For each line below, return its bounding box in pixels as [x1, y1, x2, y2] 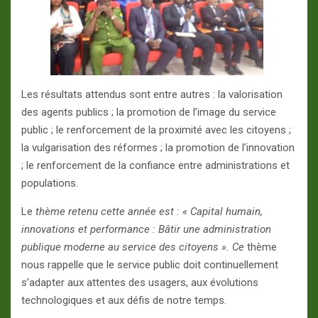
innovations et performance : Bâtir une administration [21, 223, 271, 236]
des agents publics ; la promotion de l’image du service [21, 106, 276, 119]
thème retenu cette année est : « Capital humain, [35, 205, 263, 219]
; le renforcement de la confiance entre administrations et [21, 159, 290, 172]
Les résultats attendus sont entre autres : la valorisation [21, 88, 283, 102]
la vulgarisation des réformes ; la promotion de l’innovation [21, 141, 295, 155]
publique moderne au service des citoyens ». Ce [21, 241, 244, 254]
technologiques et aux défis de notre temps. [21, 294, 226, 307]
